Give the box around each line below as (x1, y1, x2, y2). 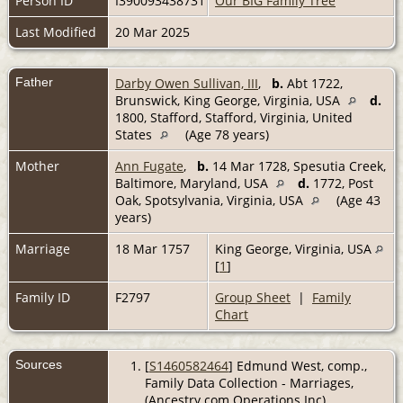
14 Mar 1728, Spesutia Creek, (209, 157, 386, 175)
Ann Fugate (115, 157, 184, 175)
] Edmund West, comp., (228, 356, 367, 374)
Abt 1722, (283, 74, 343, 92)
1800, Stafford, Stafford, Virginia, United (115, 108, 353, 126)
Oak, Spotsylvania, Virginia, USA (115, 191, 307, 209)
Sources (15, 356, 66, 372)
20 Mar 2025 (115, 22, 190, 40)
